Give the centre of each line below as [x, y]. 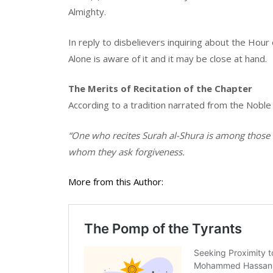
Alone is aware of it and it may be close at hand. [168, 58]
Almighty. [87, 12]
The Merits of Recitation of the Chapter [160, 89]
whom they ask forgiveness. [126, 151]
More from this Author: [116, 182]
